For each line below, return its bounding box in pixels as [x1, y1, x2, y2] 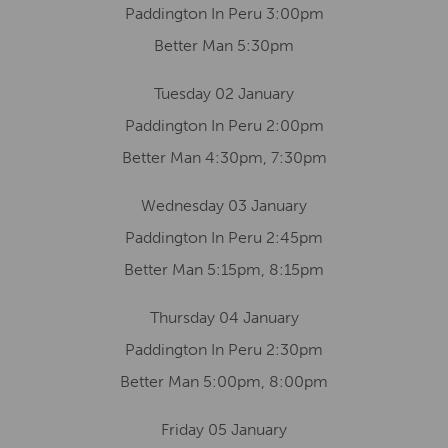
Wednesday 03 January [141, 196, 307, 215]
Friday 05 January [161, 420, 287, 439]
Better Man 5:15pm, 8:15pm [124, 260, 324, 279]
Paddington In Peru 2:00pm [124, 116, 324, 135]
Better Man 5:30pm [154, 36, 294, 55]
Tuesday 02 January [154, 84, 294, 103]
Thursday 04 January [149, 308, 299, 327]
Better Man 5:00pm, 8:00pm [120, 372, 328, 391]
